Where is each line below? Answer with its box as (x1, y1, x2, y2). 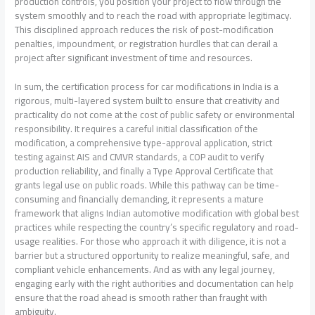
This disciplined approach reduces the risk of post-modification (15, 20, 274, 39)
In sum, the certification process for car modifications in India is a (15, 77, 279, 96)
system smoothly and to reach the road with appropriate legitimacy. (15, 6, 292, 25)
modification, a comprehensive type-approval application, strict (15, 134, 273, 153)
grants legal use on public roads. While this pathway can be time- (15, 176, 280, 195)
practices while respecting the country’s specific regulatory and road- (15, 218, 300, 237)
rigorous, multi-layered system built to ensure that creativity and (15, 91, 281, 110)
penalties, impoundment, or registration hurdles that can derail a (15, 34, 278, 53)
